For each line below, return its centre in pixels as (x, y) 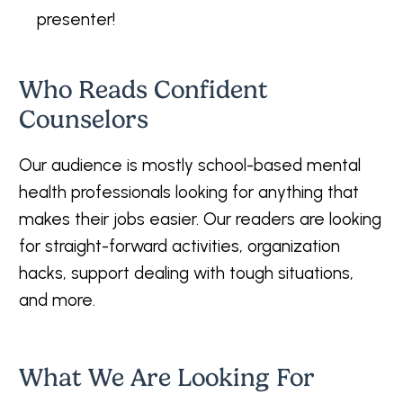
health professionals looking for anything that (189, 192)
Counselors (84, 119)
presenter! (76, 19)
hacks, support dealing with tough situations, (186, 273)
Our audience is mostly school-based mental (190, 165)
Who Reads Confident (143, 90)
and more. (57, 300)
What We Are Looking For (167, 377)
